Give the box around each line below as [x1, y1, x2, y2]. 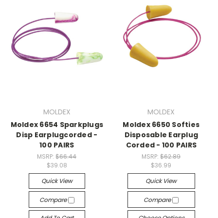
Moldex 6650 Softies [123, 120, 200, 130]
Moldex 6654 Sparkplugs [10, 120, 103, 130]
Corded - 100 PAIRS [126, 140, 197, 150]
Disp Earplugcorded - [16, 130, 98, 140]
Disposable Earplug [124, 130, 198, 140]
